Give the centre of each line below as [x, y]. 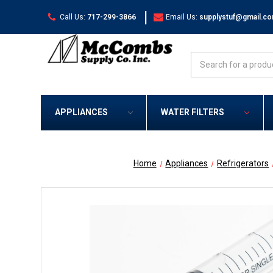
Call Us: [72, 17]
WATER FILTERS [192, 112]
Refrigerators [243, 164]
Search [204, 58]
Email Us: [182, 17]
